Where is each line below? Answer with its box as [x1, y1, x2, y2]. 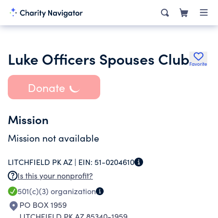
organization [49, 186, 96, 196]
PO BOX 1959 [19, 200, 67, 210]
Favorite [189, 60, 207, 67]
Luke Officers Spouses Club [8, 48, 189, 69]
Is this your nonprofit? [18, 170, 93, 181]
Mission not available [8, 131, 99, 144]
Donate [27, 79, 65, 95]
